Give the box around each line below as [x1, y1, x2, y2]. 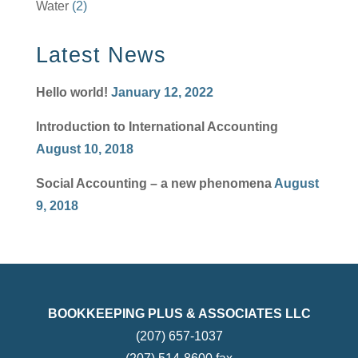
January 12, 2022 [110, 86, 213, 100]
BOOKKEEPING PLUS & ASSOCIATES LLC [47, 306, 311, 320]
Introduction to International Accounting [35, 120, 278, 134]
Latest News [35, 43, 166, 68]
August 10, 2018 [35, 142, 133, 157]
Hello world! [35, 86, 108, 100]
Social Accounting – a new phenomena [35, 177, 272, 191]
